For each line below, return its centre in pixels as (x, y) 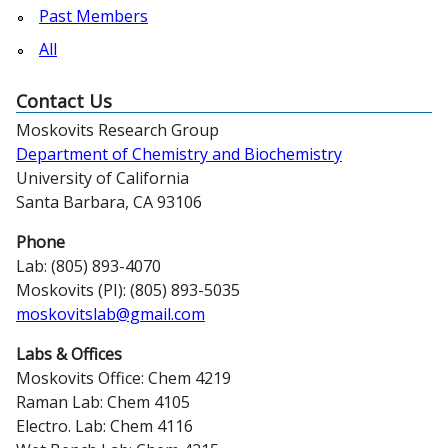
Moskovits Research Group (117, 129)
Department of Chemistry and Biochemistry (179, 153)
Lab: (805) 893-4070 (88, 265)
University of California (102, 177)
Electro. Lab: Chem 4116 (104, 425)
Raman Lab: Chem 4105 (103, 401)
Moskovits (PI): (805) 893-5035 (128, 289)
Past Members (93, 15)
